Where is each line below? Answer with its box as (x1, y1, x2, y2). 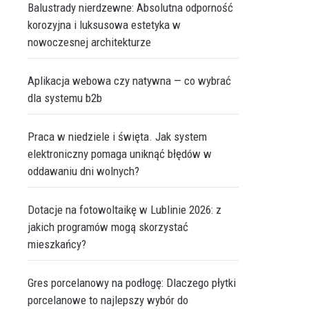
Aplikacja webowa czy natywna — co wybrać (28, 74, 231, 88)
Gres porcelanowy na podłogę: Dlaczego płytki (28, 276, 236, 290)
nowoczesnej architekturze (28, 35, 151, 49)
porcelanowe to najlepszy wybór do (28, 293, 188, 307)
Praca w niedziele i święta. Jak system (28, 130, 207, 143)
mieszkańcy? (28, 237, 86, 251)
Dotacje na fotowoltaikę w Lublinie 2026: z (28, 203, 221, 217)
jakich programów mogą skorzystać (28, 220, 188, 234)
